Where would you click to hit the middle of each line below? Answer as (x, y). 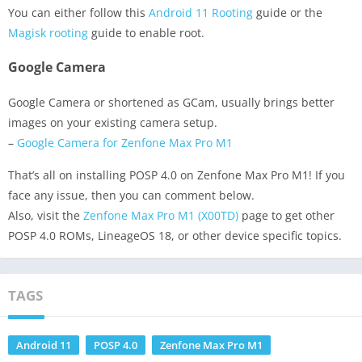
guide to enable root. (146, 32)
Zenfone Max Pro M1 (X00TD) (161, 215)
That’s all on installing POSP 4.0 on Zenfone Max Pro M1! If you (177, 175)
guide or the (288, 12)
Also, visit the (46, 215)
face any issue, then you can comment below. (131, 195)
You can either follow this (78, 12)
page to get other (286, 215)
